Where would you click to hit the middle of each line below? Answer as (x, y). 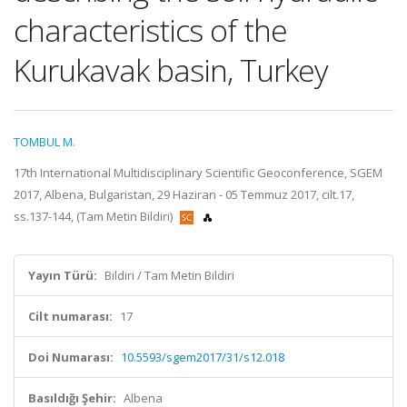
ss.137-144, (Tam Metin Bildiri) (94, 216)
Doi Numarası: (71, 357)
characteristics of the (150, 30)
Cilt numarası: (70, 316)
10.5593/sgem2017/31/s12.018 (203, 357)
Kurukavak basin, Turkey (171, 70)
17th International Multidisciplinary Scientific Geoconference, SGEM (198, 173)
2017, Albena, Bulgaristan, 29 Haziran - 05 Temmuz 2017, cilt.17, (184, 194)
